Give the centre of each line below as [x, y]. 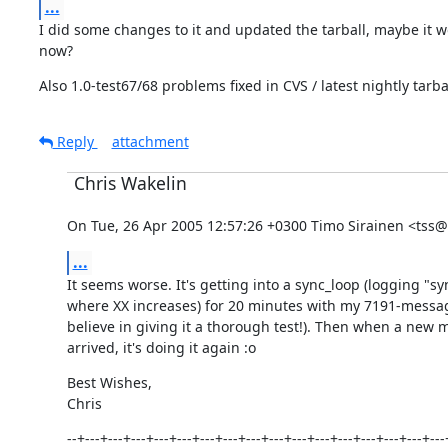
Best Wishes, [109, 382]
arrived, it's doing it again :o [161, 347]
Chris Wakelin [130, 182]
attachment [150, 141]
